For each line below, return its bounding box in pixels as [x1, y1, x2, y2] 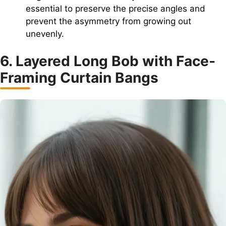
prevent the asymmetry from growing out [26, 16, 191, 26]
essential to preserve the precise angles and [26, 3, 205, 14]
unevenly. [26, 28, 64, 39]
